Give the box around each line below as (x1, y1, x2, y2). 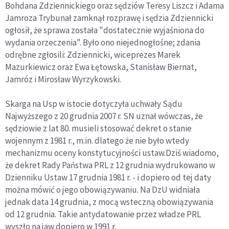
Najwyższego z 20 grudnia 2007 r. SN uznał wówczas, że (5, 110, 203, 122)
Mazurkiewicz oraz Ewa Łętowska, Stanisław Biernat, (5, 61, 197, 73)
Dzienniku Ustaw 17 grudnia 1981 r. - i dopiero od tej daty (5, 171, 211, 183)
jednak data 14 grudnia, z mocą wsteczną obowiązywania (5, 196, 213, 208)
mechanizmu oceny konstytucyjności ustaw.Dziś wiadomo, (5, 147, 219, 158)
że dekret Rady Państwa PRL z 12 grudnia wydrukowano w (5, 159, 215, 171)
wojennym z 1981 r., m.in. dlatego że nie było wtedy (5, 134, 189, 146)
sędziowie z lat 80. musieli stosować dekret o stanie (5, 122, 192, 134)
